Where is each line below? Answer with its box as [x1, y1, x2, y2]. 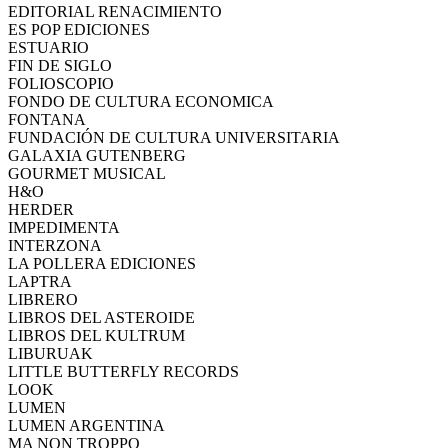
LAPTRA [8, 272, 72, 290]
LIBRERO [8, 290, 78, 308]
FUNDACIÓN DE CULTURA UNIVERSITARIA [8, 128, 340, 146]
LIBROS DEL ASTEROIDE [8, 308, 195, 326]
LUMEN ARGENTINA [8, 416, 165, 434]
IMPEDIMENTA [8, 218, 120, 236]
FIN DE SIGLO [8, 56, 112, 74]
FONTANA [8, 110, 86, 128]
